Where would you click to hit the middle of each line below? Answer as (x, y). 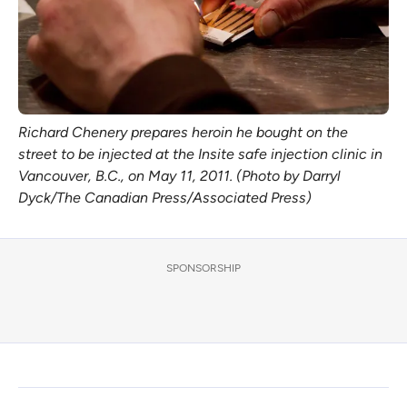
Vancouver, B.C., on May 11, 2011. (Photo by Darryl (179, 175)
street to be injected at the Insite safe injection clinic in (200, 154)
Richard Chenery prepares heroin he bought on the (183, 132)
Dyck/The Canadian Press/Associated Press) (165, 197)
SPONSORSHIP (203, 268)
